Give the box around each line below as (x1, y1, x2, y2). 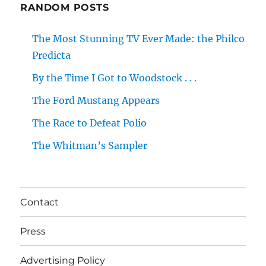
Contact (20, 196, 59, 208)
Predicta (32, 49, 71, 62)
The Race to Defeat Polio (32, 117, 147, 129)
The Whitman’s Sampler (32, 140, 148, 152)
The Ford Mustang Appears (32, 94, 160, 107)
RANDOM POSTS (20, 2, 109, 14)
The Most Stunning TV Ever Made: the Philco (32, 33, 245, 45)
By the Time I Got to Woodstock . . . (32, 72, 197, 84)
